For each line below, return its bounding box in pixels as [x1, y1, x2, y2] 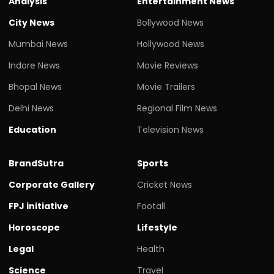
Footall [137, 199, 165, 212]
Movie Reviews [137, 59, 198, 72]
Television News [137, 123, 204, 136]
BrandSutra [9, 157, 64, 169]
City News [9, 16, 54, 29]
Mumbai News [9, 37, 68, 50]
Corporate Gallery [9, 178, 95, 191]
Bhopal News [9, 80, 62, 93]
